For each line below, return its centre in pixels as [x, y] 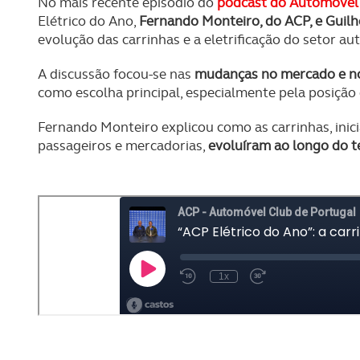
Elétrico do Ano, [88, 20]
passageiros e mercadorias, [123, 145]
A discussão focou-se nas [116, 74]
